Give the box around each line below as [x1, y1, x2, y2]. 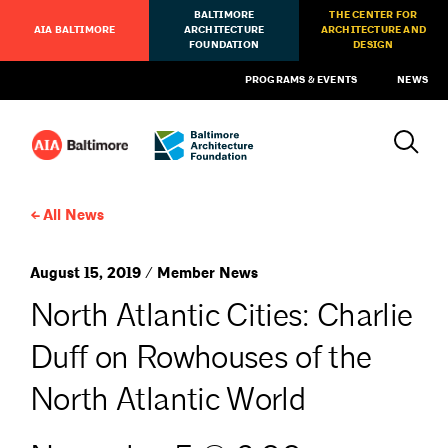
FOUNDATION [189, 38, 259, 52]
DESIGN [353, 38, 394, 52]
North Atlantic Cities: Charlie [30, 295, 413, 336]
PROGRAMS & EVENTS [244, 73, 358, 87]
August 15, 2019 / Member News [30, 264, 258, 283]
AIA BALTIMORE [33, 23, 116, 37]
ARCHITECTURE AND [320, 23, 426, 37]
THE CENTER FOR [329, 8, 418, 22]
